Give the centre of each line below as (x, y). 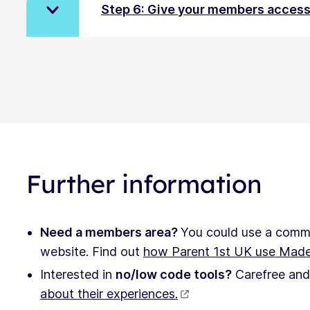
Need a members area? (110, 232)
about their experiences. (109, 293)
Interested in (78, 274)
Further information (144, 183)
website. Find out (92, 251)
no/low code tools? (174, 274)
